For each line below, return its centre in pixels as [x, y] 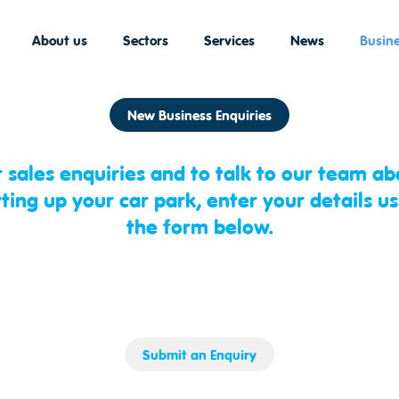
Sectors [146, 40]
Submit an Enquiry [199, 354]
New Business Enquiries [199, 114]
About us [60, 40]
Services [229, 40]
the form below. [199, 226]
